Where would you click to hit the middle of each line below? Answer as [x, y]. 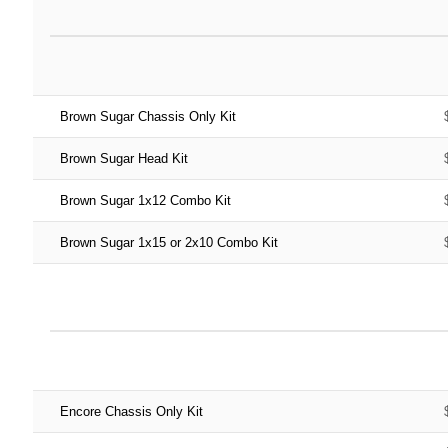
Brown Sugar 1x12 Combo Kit [145, 200]
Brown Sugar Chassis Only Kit [147, 116]
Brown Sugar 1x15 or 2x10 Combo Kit [168, 242]
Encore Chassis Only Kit [131, 411]
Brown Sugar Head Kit [123, 158]
